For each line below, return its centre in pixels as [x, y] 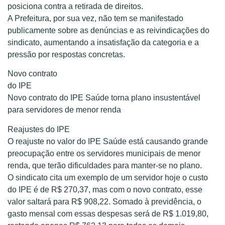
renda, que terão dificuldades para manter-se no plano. [105, 165]
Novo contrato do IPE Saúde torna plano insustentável [104, 98]
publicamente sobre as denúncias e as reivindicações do [108, 31]
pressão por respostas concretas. [66, 55]
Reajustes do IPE [39, 129]
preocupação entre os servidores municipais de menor [104, 153]
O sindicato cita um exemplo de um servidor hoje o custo [108, 177]
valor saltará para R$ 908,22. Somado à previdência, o [104, 201]
